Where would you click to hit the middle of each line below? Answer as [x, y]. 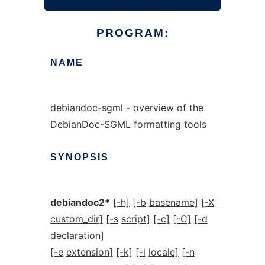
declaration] [77, 235]
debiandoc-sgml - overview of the [127, 108]
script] [135, 219]
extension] [89, 252]
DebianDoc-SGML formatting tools [128, 124]
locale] [163, 252]
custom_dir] [76, 219]
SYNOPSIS [79, 157]
